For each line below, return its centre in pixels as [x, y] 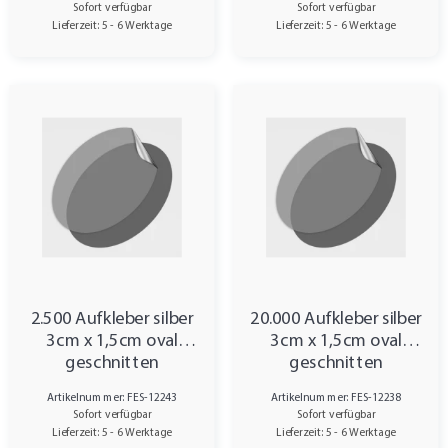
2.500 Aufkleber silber [112, 319]
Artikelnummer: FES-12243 [112, 398]
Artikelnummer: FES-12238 [336, 398]
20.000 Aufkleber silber [336, 319]
